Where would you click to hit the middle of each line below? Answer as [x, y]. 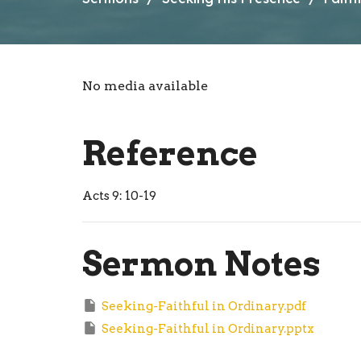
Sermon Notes [201, 264]
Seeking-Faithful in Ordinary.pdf [204, 307]
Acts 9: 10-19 [119, 196]
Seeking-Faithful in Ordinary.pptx [208, 329]
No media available [145, 86]
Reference [170, 154]
